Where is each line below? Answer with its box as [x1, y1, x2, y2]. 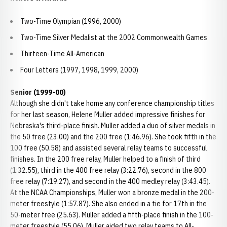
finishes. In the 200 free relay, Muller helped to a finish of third [10, 155, 201, 164]
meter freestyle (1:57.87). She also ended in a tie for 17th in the [10, 199, 207, 208]
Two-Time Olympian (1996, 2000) [20, 17, 121, 26]
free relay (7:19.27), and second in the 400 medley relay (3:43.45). [10, 177, 210, 186]
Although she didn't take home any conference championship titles [10, 99, 214, 108]
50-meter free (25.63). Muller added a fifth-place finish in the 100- [10, 210, 213, 219]
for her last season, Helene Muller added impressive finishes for [10, 110, 205, 119]
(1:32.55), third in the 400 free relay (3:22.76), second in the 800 [10, 166, 206, 175]
